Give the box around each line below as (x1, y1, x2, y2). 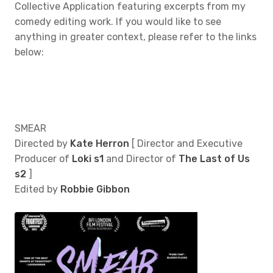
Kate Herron (70, 138, 129, 149)
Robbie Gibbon (60, 183, 130, 195)
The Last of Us (179, 153, 250, 165)
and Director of (104, 153, 179, 165)
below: (15, 46, 44, 58)
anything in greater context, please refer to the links (15, 31, 257, 43)
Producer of (15, 153, 72, 165)
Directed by (15, 138, 70, 149)
